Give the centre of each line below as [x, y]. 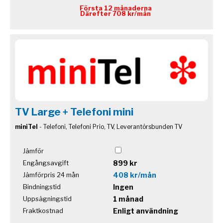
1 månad [128, 199]
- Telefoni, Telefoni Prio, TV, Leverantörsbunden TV [110, 126]
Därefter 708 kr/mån [115, 13]
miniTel [26, 126]
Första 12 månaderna [115, 8]
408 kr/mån [135, 175]
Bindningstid [42, 187]
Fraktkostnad [43, 211]
